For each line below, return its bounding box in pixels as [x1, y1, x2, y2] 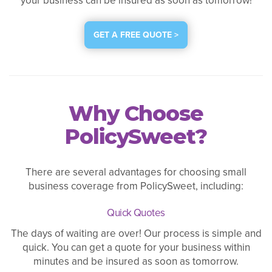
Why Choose [68, 101, 204, 127]
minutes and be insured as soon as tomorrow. [33, 254, 239, 270]
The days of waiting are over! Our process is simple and [10, 226, 262, 242]
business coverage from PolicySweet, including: [29, 178, 243, 194]
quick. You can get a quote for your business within [22, 240, 250, 256]
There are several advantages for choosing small [25, 164, 246, 180]
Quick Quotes [107, 205, 165, 220]
